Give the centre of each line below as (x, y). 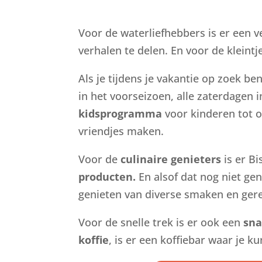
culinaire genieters (171, 159)
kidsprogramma (120, 114)
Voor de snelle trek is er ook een (161, 223)
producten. (107, 177)
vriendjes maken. (121, 131)
